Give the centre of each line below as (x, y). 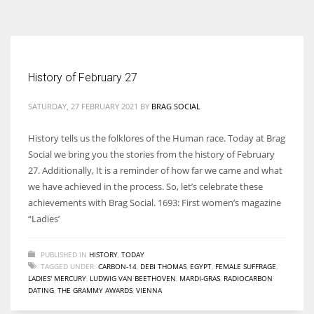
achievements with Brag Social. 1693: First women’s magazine (155, 202)
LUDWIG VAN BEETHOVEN (133, 278)
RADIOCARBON (248, 278)
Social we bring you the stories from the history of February (151, 154)
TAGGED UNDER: (68, 266)
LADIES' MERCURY (57, 278)
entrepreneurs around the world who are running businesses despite (154, 17)
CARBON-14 (117, 266)
